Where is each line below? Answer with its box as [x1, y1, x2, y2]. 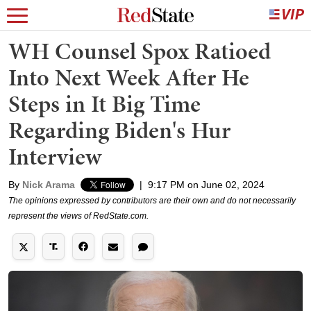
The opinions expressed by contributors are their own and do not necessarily [8, 196, 296, 205]
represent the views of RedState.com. [8, 211, 149, 221]
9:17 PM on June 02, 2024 [148, 179, 264, 190]
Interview [8, 140, 101, 173]
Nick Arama [22, 179, 75, 190]
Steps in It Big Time [8, 87, 201, 120]
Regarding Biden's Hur [8, 114, 230, 146]
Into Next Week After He [8, 61, 249, 94]
